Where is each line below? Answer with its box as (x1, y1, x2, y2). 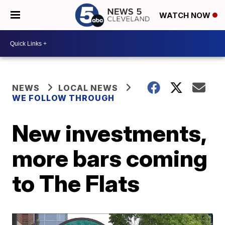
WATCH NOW (159, 11, 212, 21)
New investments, (12, 119, 206, 147)
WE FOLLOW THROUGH (12, 93, 115, 103)
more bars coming (12, 144, 208, 172)
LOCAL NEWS (58, 83, 119, 93)
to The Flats (12, 169, 140, 197)
